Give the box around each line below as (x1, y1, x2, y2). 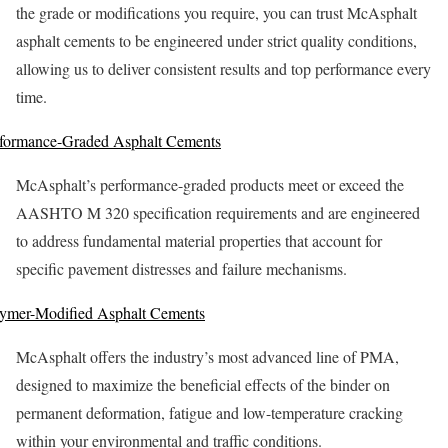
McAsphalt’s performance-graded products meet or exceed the (16, 173, 404, 195)
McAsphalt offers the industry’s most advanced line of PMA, (16, 345, 399, 367)
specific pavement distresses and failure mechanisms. (16, 257, 347, 279)
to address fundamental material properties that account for (16, 229, 382, 251)
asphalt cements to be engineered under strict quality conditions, (16, 29, 417, 51)
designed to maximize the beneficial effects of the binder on (16, 373, 390, 395)
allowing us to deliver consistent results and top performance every (16, 57, 431, 79)
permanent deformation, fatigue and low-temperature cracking (16, 401, 403, 423)
